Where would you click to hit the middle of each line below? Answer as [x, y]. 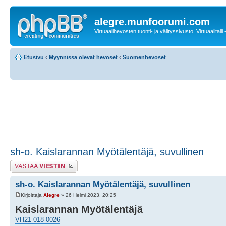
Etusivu [34, 57]
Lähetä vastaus [29, 163]
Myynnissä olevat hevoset [83, 57]
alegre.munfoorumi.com [152, 22]
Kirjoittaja [32, 195]
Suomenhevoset [144, 57]
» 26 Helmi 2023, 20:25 [88, 195]
